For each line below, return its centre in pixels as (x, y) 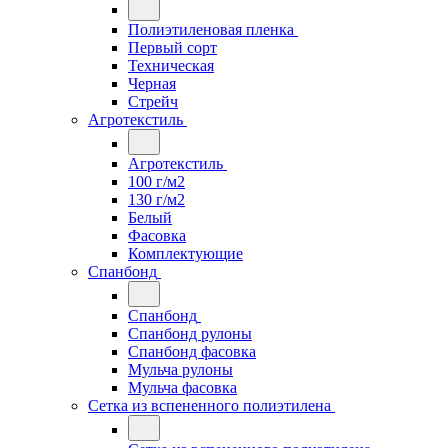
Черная (152, 83)
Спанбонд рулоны (190, 333)
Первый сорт (172, 47)
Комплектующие (185, 253)
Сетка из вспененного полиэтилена (209, 405)
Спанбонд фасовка (192, 351)
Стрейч (153, 101)
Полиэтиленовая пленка (211, 29)
